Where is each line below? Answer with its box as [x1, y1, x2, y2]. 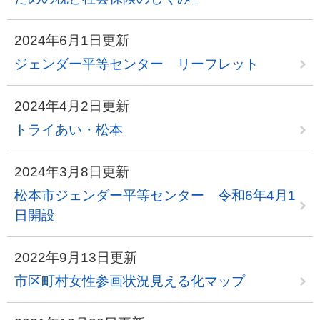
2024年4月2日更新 [14, 99, 129, 114]
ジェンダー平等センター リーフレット [14, 56, 259, 71]
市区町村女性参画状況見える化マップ [14, 274, 245, 289]
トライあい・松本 [14, 122, 123, 137]
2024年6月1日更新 [14, 33, 129, 48]
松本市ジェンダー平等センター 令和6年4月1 [14, 188, 296, 203]
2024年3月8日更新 [14, 164, 129, 179]
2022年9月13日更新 [14, 250, 137, 265]
